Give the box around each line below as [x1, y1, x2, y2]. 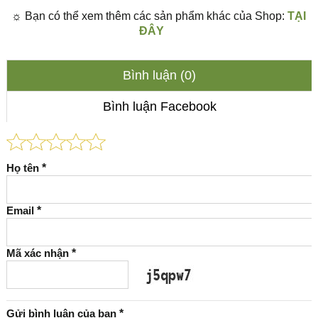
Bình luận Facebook [102, 99, 216, 114]
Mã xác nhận [6, 247, 72, 260]
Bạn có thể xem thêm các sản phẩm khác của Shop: [22, 10, 288, 23]
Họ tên [6, 162, 42, 175]
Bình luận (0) [123, 68, 197, 83]
